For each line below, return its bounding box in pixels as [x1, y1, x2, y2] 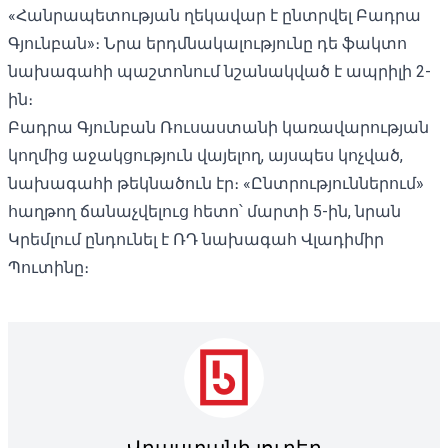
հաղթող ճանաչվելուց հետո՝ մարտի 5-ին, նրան [8, 201, 401, 221]
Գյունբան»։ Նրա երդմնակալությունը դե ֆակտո [8, 33, 407, 53]
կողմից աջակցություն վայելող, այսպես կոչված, [8, 145, 403, 165]
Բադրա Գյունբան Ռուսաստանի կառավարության [8, 117, 429, 137]
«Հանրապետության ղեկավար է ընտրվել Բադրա [8, 5, 421, 25]
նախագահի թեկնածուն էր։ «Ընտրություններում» [8, 173, 424, 193]
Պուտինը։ [8, 257, 89, 277]
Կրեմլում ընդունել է [8, 229, 169, 249]
